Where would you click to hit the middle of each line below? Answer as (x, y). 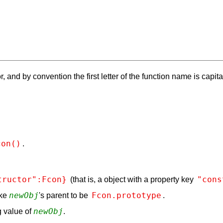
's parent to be (64, 195)
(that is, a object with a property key (132, 179)
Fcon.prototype (126, 195)
